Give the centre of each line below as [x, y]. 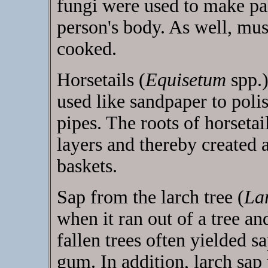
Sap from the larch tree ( [150, 197]
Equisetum [185, 80]
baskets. [87, 166]
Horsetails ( [101, 80]
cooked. [86, 49]
